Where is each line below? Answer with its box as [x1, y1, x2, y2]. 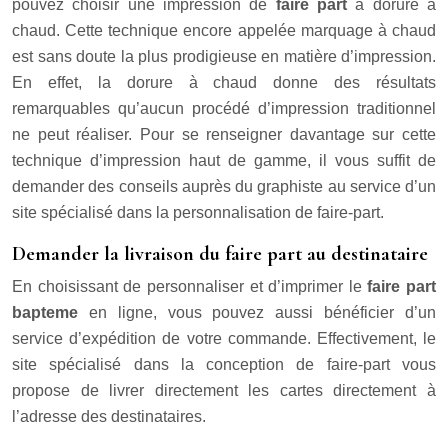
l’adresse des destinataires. [12, 408, 206, 426]
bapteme [12, 304, 78, 322]
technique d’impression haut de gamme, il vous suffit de [12, 152, 436, 170]
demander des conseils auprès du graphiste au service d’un [12, 178, 436, 196]
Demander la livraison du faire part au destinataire [12, 242, 428, 267]
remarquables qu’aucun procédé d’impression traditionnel [12, 100, 436, 118]
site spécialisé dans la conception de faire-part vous [12, 356, 436, 374]
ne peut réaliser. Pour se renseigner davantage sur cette [12, 126, 436, 144]
